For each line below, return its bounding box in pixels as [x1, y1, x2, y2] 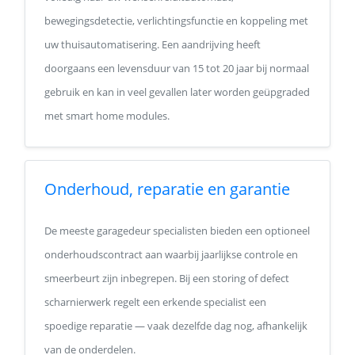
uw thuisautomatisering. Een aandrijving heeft [44, 37, 261, 52]
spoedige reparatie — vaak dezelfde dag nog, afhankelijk [44, 319, 307, 333]
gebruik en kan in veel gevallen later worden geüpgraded [44, 85, 310, 99]
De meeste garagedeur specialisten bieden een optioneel [44, 223, 310, 238]
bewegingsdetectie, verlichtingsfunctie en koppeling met [44, 13, 308, 28]
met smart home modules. [44, 109, 170, 123]
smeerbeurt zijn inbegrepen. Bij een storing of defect [44, 271, 289, 285]
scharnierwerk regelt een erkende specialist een [44, 295, 266, 309]
